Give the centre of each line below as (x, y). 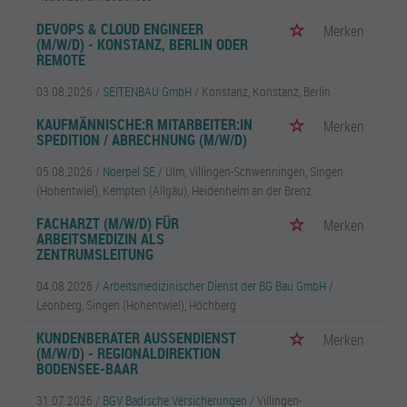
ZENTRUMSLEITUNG (95, 254)
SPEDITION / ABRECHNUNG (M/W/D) (142, 140)
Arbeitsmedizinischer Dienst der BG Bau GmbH (214, 286)
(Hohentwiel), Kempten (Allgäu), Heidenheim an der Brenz (174, 190)
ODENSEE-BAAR (87, 369)
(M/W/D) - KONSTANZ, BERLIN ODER (142, 45)
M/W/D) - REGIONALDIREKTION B (129, 353)
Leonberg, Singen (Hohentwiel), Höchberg (136, 305)
